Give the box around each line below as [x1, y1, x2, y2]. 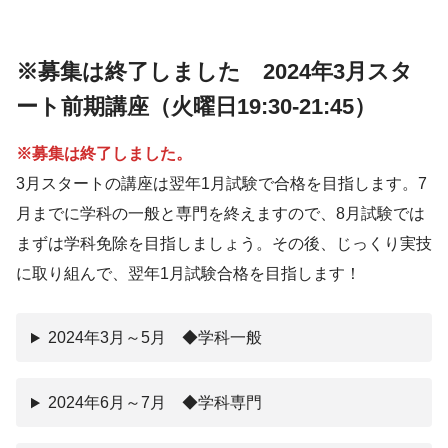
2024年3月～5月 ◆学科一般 [47, 329, 262, 347]
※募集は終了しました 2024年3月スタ [16, 58, 413, 84]
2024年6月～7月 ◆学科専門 [47, 394, 278, 412]
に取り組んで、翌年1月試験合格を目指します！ [16, 265, 361, 283]
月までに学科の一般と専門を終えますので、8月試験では [16, 205, 425, 223]
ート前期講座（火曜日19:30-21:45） [16, 93, 376, 119]
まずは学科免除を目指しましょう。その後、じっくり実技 [16, 235, 432, 253]
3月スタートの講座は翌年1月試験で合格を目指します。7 [16, 175, 427, 193]
